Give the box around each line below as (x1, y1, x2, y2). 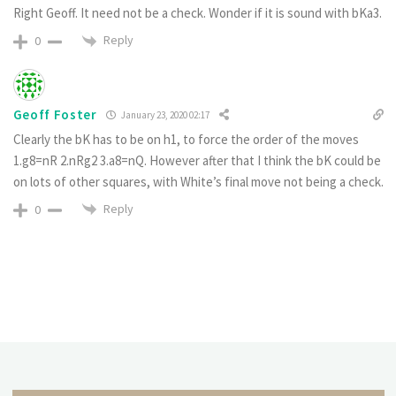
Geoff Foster (12, 106, 97, 124)
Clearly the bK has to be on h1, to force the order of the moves (12, 130, 359, 148)
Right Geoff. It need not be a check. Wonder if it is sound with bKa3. (12, 4, 382, 22)
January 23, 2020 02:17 (118, 109, 209, 122)
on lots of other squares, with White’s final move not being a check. (12, 172, 384, 190)
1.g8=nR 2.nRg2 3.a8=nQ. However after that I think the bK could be (12, 151, 381, 169)
